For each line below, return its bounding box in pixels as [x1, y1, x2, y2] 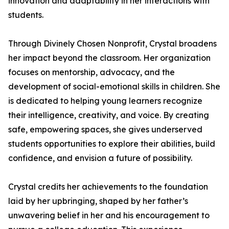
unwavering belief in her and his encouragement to [8, 210, 210, 220]
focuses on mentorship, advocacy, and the [8, 67, 175, 77]
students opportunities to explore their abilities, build [8, 139, 215, 149]
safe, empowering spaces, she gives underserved [8, 124, 202, 134]
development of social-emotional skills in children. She [8, 81, 220, 91]
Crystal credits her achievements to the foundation [8, 181, 208, 192]
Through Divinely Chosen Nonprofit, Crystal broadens [8, 38, 217, 49]
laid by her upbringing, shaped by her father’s [8, 196, 188, 206]
